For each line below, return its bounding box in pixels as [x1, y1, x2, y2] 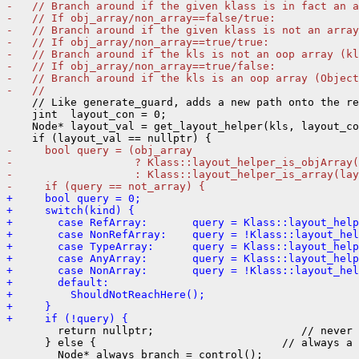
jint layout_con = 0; [6, 107, 167, 120]
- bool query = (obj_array [6, 143, 192, 156]
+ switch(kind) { [6, 204, 135, 216]
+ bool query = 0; [6, 192, 141, 204]
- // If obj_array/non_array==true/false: [6, 59, 276, 72]
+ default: [6, 276, 109, 288]
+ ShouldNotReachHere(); [6, 288, 205, 301]
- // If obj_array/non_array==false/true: [6, 11, 276, 24]
